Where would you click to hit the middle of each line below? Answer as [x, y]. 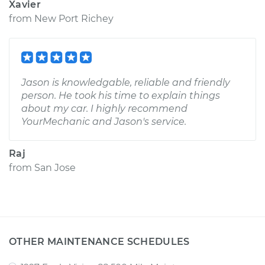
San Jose [55, 168]
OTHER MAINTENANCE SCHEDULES [99, 242]
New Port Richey [74, 19]
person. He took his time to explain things [121, 96]
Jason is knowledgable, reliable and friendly [126, 83]
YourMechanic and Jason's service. [104, 122]
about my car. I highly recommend [104, 109]
